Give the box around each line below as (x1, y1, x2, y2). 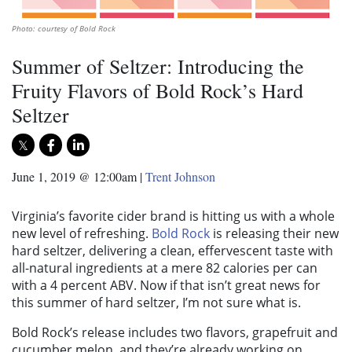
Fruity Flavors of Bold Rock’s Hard (12, 77, 303, 104)
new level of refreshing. (12, 225, 152, 243)
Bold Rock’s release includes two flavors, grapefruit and (12, 324, 338, 342)
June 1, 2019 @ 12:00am (12, 168, 137, 185)
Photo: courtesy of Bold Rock (12, 23, 115, 35)
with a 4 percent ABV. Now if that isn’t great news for (12, 277, 321, 295)
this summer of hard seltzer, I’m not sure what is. (12, 294, 301, 312)
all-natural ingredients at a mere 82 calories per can (12, 259, 317, 277)
